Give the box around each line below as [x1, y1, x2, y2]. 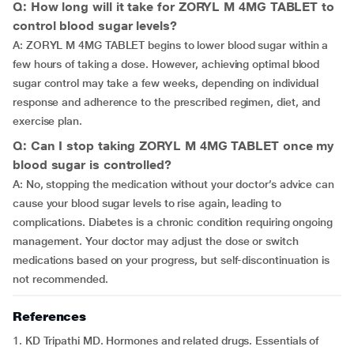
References [13, 309, 87, 325]
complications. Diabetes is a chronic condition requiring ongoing [13, 216, 333, 229]
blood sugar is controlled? [13, 157, 171, 173]
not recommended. [13, 273, 108, 286]
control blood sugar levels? [13, 18, 177, 34]
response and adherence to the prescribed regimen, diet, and [13, 96, 321, 109]
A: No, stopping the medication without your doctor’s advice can [13, 178, 334, 191]
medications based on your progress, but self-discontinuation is [13, 254, 330, 267]
